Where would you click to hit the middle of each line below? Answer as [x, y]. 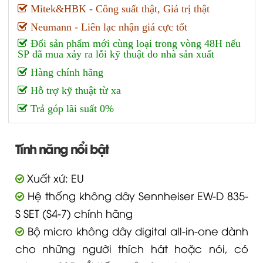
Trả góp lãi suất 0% [70, 97]
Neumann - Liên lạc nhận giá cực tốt [107, 16]
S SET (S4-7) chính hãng [74, 202]
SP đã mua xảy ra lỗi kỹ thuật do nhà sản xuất [116, 43]
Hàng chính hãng [65, 61]
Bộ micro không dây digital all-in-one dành [136, 219]
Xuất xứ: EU [54, 166]
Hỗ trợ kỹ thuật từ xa [74, 79]
